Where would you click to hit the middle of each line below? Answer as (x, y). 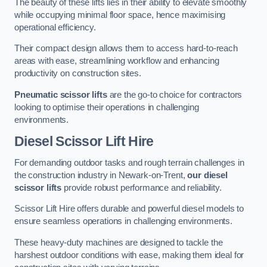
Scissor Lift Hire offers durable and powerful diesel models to (129, 209)
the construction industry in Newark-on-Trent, (101, 175)
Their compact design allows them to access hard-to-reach (126, 49)
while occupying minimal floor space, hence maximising (120, 15)
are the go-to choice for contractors (175, 94)
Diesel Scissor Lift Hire (84, 142)
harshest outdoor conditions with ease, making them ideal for (129, 255)
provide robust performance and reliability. (142, 187)
